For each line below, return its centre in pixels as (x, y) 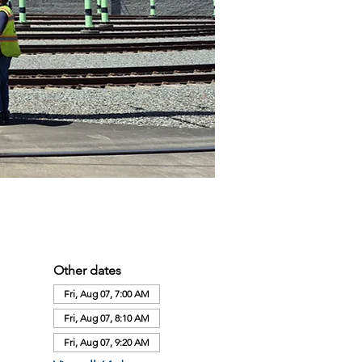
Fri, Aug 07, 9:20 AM (106, 342)
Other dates (87, 270)
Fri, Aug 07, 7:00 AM (106, 294)
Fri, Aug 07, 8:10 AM (106, 318)
